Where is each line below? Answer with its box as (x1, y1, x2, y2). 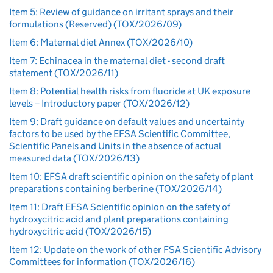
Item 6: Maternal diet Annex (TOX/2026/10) (9, 36, 193, 48)
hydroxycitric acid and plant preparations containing (9, 213, 229, 225)
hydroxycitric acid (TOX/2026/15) (9, 225, 151, 237)
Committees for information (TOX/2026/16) (9, 255, 195, 268)
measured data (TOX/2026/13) (9, 152, 140, 164)
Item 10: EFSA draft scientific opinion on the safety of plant (9, 170, 253, 182)
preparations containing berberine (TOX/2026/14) (9, 182, 222, 194)
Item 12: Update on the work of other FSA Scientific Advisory (9, 243, 261, 255)
